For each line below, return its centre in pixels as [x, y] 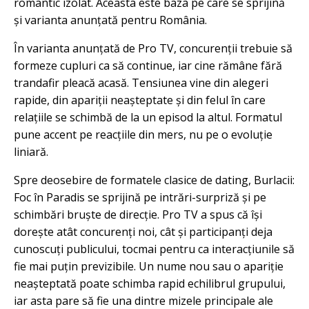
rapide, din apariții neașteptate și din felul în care [140, 100]
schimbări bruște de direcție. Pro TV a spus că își [138, 215]
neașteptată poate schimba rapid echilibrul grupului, [150, 283]
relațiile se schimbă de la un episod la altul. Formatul [148, 117]
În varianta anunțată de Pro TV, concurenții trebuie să [153, 48]
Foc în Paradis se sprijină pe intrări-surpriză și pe [140, 197]
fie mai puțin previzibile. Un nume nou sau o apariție [149, 266]
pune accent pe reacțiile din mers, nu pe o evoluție [143, 134]
